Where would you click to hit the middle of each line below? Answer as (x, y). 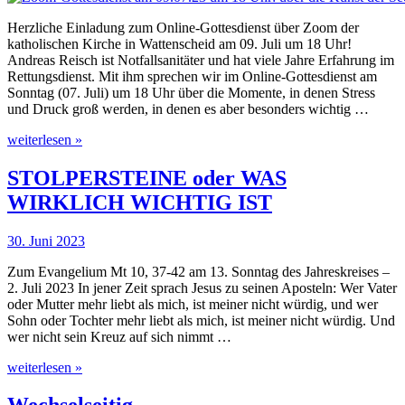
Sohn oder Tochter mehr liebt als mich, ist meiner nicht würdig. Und (201, 320)
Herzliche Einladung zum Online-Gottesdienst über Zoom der (183, 27)
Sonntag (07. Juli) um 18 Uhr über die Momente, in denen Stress (191, 92)
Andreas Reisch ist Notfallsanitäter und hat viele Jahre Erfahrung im (201, 60)
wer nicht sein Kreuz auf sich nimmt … (119, 336)
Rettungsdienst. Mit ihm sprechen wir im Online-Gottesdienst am (192, 76)
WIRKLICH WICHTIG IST (140, 202)
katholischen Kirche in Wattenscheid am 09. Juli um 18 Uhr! (179, 43)
